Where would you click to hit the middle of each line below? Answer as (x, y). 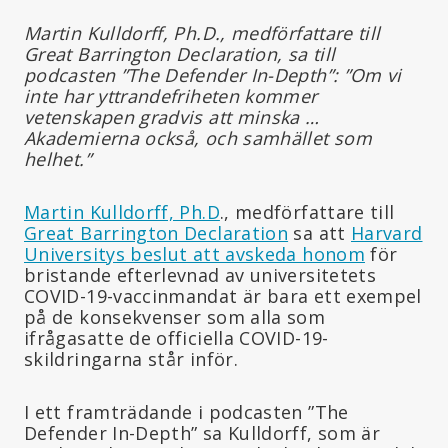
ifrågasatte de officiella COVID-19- (176, 337)
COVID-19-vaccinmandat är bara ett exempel (223, 295)
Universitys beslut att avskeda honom (194, 253)
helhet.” (57, 158)
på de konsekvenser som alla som (175, 316)
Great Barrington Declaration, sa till (180, 53)
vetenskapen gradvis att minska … (172, 116)
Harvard (386, 232)
